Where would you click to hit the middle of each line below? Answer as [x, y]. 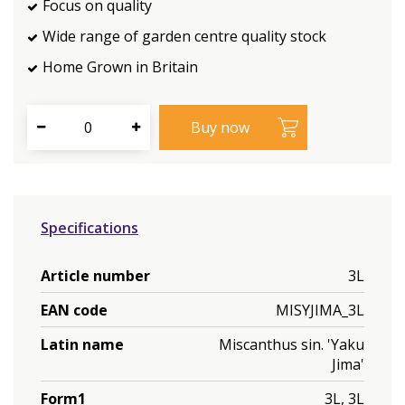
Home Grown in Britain [120, 67]
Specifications [89, 228]
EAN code [74, 310]
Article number [95, 275]
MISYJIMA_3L [320, 310]
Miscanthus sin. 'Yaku [292, 344]
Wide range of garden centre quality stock [184, 36]
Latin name [82, 344]
